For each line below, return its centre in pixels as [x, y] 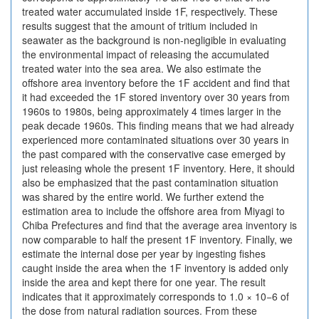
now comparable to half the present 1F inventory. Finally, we [157, 239]
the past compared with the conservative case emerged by [154, 154]
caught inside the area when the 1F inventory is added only [155, 268]
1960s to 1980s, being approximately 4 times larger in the [152, 111]
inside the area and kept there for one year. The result [144, 282]
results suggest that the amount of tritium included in [140, 26]
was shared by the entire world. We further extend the [143, 197]
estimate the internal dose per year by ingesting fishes [144, 253]
